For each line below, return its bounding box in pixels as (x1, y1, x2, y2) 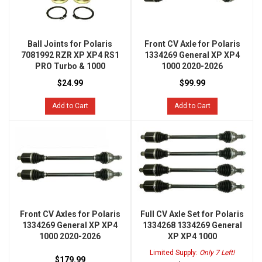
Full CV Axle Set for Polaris (140, 209, 244, 219)
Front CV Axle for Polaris (144, 39, 240, 49)
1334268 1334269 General (142, 220, 242, 230)
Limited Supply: (150, 249, 199, 257)
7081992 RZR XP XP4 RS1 (20, 50, 119, 60)
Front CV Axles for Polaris (19, 209, 120, 219)
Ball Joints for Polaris (27, 39, 112, 49)
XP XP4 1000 (167, 232, 217, 242)
